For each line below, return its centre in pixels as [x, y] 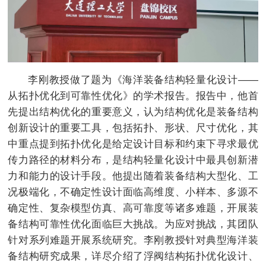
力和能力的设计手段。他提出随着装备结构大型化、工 [133, 176]
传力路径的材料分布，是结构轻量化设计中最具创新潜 [133, 160]
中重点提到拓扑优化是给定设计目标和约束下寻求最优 [133, 144]
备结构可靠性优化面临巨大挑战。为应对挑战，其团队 [133, 224]
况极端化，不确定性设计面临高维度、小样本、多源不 [133, 192]
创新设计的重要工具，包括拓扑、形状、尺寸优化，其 [133, 128]
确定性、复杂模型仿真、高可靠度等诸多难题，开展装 [133, 208]
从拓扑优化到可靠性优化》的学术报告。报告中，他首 [133, 96]
